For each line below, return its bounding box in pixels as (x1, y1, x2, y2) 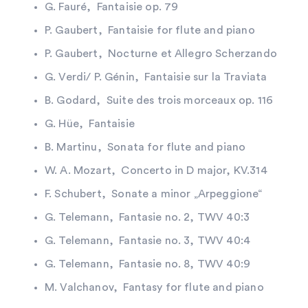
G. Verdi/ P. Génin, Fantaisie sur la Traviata (45, 71, 267, 82)
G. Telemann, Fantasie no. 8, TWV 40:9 (45, 258, 254, 269)
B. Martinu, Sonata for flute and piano (45, 141, 246, 153)
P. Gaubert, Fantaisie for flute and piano (45, 24, 258, 36)
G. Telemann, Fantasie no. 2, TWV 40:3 (45, 211, 250, 223)
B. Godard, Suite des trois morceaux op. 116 (45, 94, 274, 106)
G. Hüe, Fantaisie (45, 118, 135, 129)
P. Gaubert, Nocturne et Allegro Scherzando (45, 47, 277, 59)
